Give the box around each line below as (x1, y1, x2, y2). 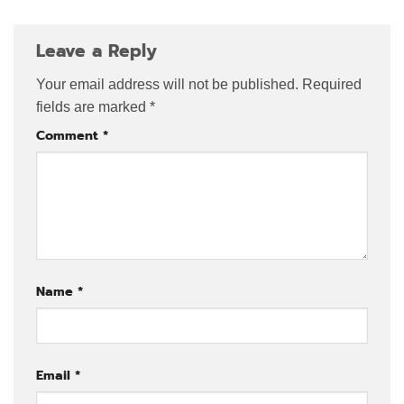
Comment (36, 125, 103, 146)
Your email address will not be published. (36, 77, 298, 93)
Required (302, 77, 362, 93)
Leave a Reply (36, 37, 163, 64)
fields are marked (36, 99, 150, 115)
